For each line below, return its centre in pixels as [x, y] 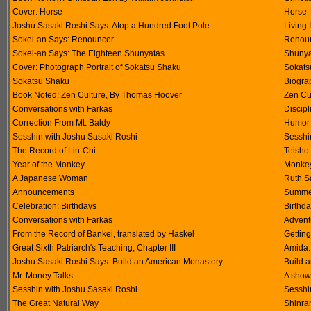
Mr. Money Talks [43, 276]
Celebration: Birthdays [54, 206]
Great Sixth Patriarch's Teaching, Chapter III [94, 248]
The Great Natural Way [56, 303]
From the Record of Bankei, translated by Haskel [103, 234]
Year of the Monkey [49, 165]
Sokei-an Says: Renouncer [63, 40]
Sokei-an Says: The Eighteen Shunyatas [89, 53]
